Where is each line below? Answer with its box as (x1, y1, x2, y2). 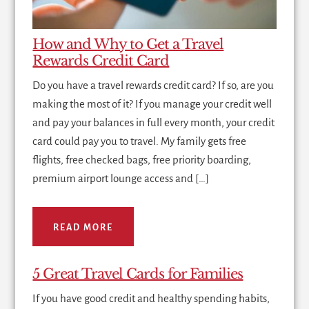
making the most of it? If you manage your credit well (32, 97, 272, 110)
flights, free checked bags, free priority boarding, (32, 153, 252, 166)
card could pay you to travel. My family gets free (32, 134, 247, 147)
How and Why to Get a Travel (32, 35, 224, 52)
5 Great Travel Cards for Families (32, 265, 243, 282)
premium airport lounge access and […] (32, 172, 210, 184)
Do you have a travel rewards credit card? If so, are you (32, 79, 275, 91)
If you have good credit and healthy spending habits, (32, 292, 270, 304)
